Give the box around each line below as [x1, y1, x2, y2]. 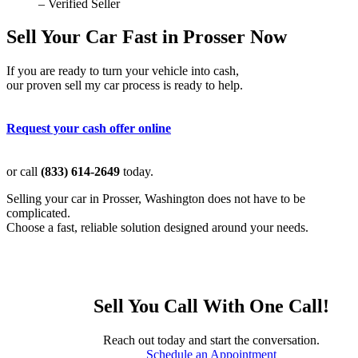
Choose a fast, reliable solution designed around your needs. [6, 221, 308, 235]
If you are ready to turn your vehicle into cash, [6, 64, 239, 78]
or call [6, 165, 41, 179]
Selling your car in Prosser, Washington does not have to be [6, 192, 305, 206]
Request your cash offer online [6, 121, 171, 136]
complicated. [6, 206, 70, 221]
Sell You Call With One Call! [93, 296, 329, 317]
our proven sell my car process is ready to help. [6, 78, 243, 93]
